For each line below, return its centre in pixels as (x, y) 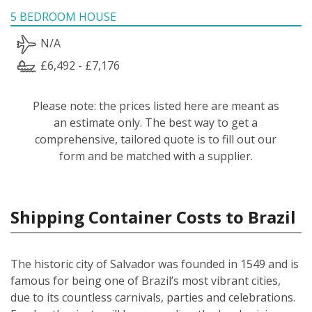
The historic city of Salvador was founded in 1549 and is (155, 264)
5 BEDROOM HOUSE (63, 16)
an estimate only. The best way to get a (156, 122)
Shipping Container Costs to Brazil (153, 217)
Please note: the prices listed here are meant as (156, 106)
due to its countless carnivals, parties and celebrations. (153, 297)
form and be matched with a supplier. (156, 156)
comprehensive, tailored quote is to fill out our (156, 139)
